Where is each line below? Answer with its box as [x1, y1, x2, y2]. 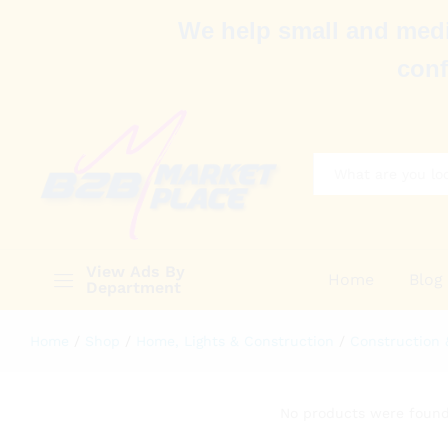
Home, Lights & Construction [136, 332, 334, 349]
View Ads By [86, 261, 185, 281]
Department [86, 277, 181, 297]
